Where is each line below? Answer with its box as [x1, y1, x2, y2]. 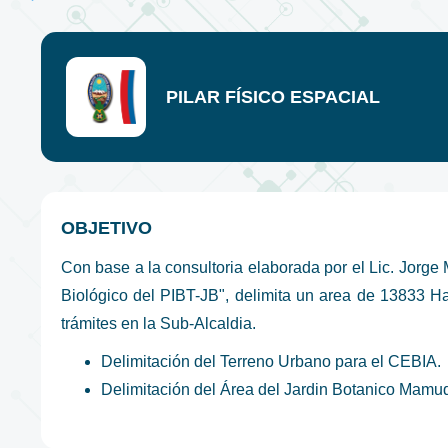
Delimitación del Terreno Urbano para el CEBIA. [100, 353, 441, 371]
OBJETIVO [60, 218, 152, 239]
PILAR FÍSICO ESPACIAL [165, 86, 380, 107]
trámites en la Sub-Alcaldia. [60, 315, 256, 333]
